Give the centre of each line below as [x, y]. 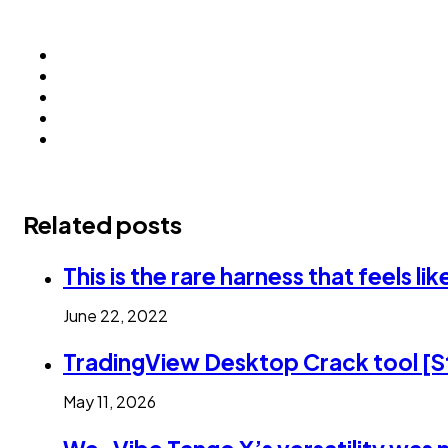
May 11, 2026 [109, 402]
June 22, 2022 [115, 315]
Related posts [102, 224]
